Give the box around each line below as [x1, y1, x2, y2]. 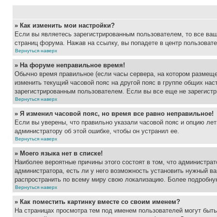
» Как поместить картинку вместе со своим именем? [15, 198, 180, 205]
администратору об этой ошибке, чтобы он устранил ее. [15, 127, 179, 135]
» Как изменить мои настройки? [15, 22, 115, 29]
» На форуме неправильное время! [15, 62, 125, 69]
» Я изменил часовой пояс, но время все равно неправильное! [15, 110, 214, 117]
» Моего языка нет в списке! [15, 150, 103, 157]
